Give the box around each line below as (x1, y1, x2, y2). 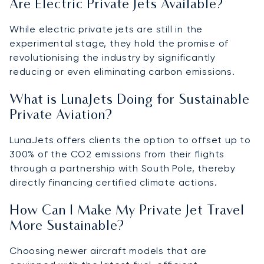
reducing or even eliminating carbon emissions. (9, 65, 235, 77)
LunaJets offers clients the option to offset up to (9, 134, 251, 146)
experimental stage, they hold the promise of (9, 37, 229, 49)
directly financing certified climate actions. (9, 176, 217, 188)
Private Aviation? (9, 109, 113, 122)
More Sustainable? (9, 220, 124, 233)
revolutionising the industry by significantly (9, 51, 216, 63)
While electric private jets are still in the (9, 23, 203, 35)
